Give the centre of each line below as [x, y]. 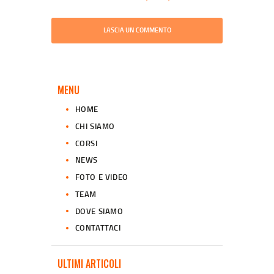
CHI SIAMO [95, 126]
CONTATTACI [98, 228]
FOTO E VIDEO [102, 177]
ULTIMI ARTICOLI [89, 264]
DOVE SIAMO [99, 211]
